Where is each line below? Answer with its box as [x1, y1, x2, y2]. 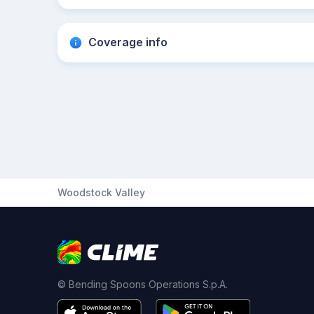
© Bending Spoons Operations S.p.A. [57, 278, 228, 290]
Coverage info [88, 35, 168, 49]
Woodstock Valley [57, 186, 145, 198]
